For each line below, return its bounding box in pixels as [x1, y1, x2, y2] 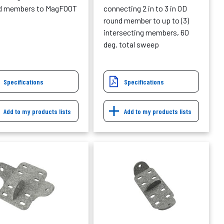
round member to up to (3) [103, 15, 189, 25]
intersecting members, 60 [103, 27, 189, 37]
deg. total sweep [103, 39, 159, 49]
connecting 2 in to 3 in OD [103, 3, 187, 13]
